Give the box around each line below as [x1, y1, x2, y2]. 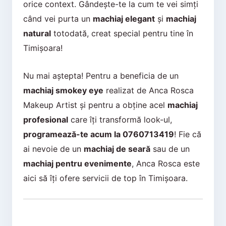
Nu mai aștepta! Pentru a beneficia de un [23, 71, 179, 81]
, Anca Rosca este [131, 158, 200, 169]
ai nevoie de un [23, 144, 84, 154]
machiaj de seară [83, 144, 150, 154]
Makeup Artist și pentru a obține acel [23, 100, 167, 110]
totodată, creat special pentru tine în [50, 28, 193, 39]
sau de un [150, 144, 190, 154]
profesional [23, 115, 68, 125]
